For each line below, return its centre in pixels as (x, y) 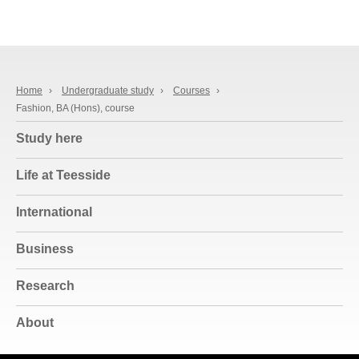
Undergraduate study (108, 91)
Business (45, 249)
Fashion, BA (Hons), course (75, 109)
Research (45, 286)
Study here (49, 139)
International (54, 212)
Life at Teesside (63, 175)
